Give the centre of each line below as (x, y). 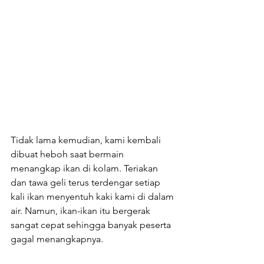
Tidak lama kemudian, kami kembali (87, 140)
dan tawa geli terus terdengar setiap (87, 182)
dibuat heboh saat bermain (68, 154)
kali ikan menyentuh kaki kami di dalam (93, 196)
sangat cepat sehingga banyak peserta (92, 225)
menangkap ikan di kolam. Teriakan (85, 168)
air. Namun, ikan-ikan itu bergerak (82, 210)
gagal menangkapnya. (57, 239)
